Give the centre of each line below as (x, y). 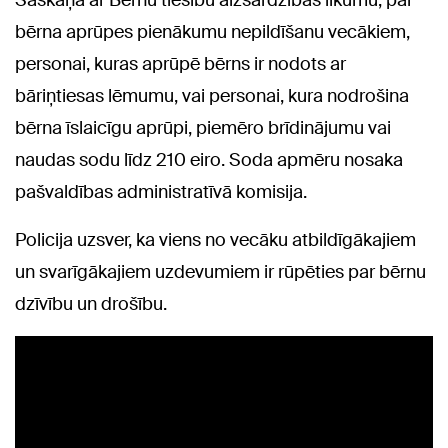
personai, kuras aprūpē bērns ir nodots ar (180, 63)
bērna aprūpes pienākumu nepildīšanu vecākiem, (212, 31)
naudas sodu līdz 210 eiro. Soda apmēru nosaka (209, 159)
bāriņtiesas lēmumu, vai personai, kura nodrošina (212, 95)
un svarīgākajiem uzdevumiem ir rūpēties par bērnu (220, 271)
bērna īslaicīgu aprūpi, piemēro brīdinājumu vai (203, 127)
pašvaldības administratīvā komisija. (161, 191)
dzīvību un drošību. (91, 303)
